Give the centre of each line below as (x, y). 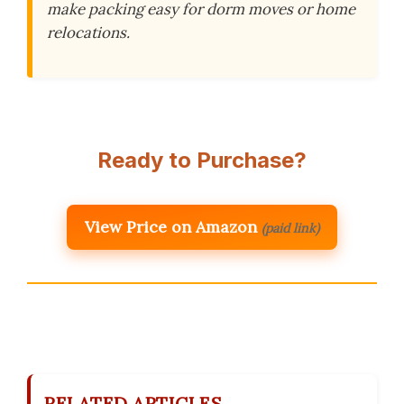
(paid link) (290, 229)
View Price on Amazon (171, 227)
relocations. (88, 32)
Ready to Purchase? (202, 161)
